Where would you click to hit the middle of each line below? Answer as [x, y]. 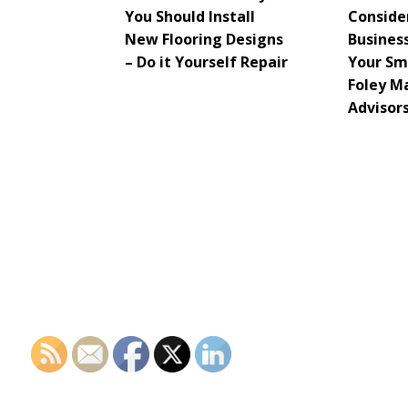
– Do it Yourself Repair [206, 61]
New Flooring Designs [204, 39]
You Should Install [190, 16]
